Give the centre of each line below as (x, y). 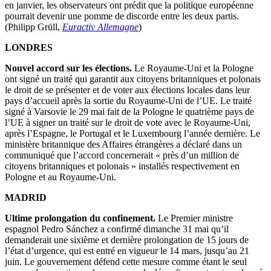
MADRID (26, 198)
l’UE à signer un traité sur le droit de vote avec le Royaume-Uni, (128, 123)
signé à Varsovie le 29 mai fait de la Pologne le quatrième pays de (129, 112)
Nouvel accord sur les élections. (68, 68)
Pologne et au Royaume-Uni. (60, 177)
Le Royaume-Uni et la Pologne (193, 68)
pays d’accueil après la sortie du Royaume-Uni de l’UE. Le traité (128, 101)
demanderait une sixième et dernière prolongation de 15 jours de (127, 240)
